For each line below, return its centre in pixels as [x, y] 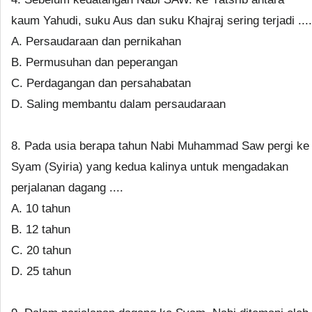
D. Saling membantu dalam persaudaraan [118, 104]
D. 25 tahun [41, 271]
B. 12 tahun [41, 229]
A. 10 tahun [41, 209]
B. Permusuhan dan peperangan [94, 62]
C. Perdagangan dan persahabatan [101, 83]
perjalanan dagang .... [67, 188]
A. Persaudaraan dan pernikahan [96, 41]
